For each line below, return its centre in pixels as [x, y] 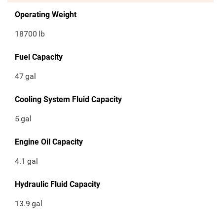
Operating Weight [46, 15]
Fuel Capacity [39, 57]
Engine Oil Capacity [49, 142]
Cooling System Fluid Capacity [68, 100]
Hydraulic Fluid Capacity [57, 184]
